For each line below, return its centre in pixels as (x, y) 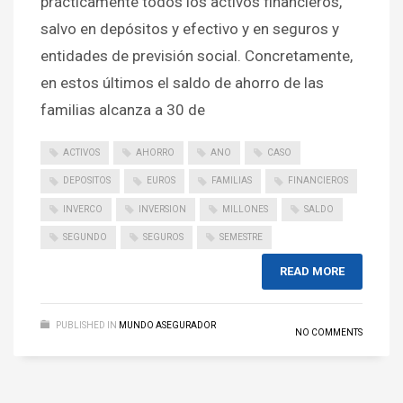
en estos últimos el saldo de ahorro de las (182, 82)
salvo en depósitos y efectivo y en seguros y (190, 28)
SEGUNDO (85, 237)
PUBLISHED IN (86, 326)
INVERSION (162, 209)
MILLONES (245, 209)
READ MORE (312, 272)
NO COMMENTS (329, 333)
